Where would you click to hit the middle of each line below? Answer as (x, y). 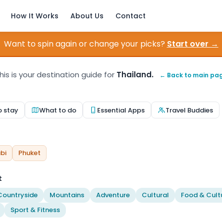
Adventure (113, 195)
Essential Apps (121, 110)
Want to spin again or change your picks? (84, 44)
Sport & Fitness (35, 210)
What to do (58, 110)
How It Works (35, 16)
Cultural (155, 195)
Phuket (29, 153)
